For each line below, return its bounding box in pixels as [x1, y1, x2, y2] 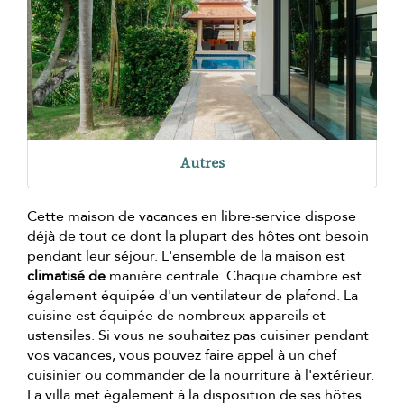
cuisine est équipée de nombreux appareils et [27, 305, 326, 326]
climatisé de [27, 265, 106, 286]
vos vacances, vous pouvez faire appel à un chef [27, 344, 336, 365]
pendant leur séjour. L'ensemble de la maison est [27, 245, 345, 266]
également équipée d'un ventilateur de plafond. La [27, 285, 358, 306]
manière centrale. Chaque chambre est [106, 265, 362, 286]
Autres [179, 152, 225, 172]
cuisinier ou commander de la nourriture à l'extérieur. [27, 364, 374, 385]
